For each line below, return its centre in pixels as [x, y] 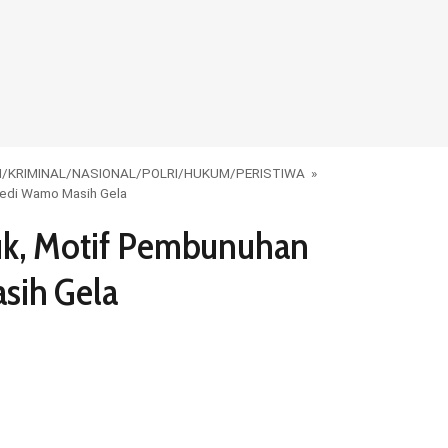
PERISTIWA [270, 173]
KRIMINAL [37, 173]
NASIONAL [104, 173]
